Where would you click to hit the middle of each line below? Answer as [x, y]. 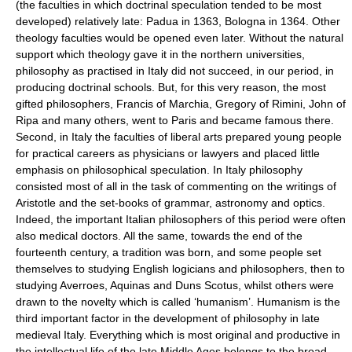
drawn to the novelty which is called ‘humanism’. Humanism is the [178, 302]
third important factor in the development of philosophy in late [168, 319]
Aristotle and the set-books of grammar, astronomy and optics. [170, 203]
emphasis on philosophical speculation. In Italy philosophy [159, 170]
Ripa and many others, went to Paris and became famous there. [175, 121]
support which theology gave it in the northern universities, [160, 55]
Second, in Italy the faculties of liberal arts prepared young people [179, 137]
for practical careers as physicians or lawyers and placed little [168, 154]
